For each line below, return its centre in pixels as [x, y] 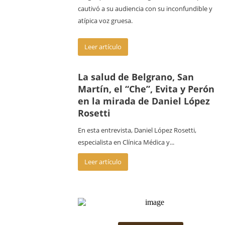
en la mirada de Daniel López [144, 101]
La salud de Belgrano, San [136, 77]
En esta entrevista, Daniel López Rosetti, [138, 130]
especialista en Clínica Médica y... [126, 142]
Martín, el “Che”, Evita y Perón [146, 89]
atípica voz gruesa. [105, 21]
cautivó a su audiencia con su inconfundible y [145, 9]
